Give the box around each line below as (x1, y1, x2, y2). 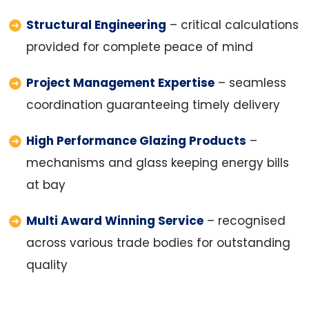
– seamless (214, 74, 286, 91)
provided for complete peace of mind (26, 38, 253, 55)
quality (26, 256, 68, 273)
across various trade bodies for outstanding (26, 234, 290, 251)
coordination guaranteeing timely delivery (26, 96, 280, 113)
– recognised (203, 212, 286, 229)
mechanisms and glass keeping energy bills (26, 154, 289, 171)
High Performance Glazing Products (26, 132, 246, 149)
